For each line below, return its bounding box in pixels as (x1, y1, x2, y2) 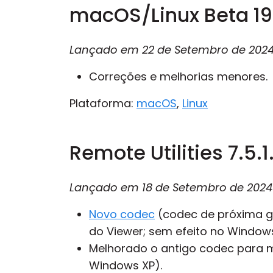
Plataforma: (69, 96, 136, 111)
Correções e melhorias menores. (89, 69, 268, 84)
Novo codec (89, 207, 155, 222)
